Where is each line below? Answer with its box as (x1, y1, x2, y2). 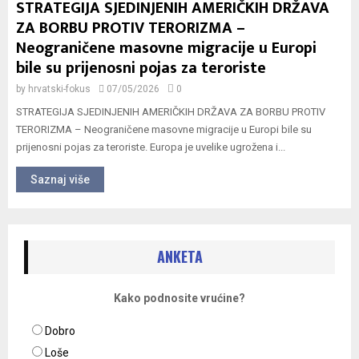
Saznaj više (30, 173, 90, 186)
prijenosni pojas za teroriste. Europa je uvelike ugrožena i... (16, 141, 285, 153)
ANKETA (156, 246, 203, 267)
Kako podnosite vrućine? (114, 292, 245, 305)
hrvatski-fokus (28, 83, 91, 95)
